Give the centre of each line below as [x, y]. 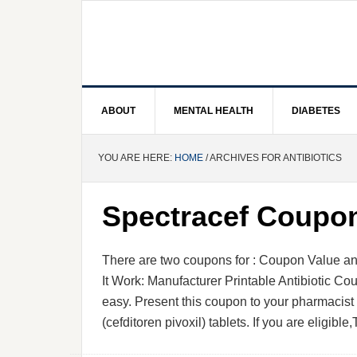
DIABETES [316, 111]
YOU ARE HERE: [136, 158]
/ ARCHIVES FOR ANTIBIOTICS [273, 158]
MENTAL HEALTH [214, 111]
